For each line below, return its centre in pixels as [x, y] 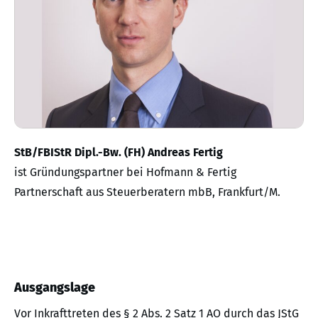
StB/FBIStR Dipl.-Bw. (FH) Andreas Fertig [119, 153]
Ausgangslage [55, 288]
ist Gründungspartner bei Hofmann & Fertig [125, 172]
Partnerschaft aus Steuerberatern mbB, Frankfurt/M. [147, 192]
